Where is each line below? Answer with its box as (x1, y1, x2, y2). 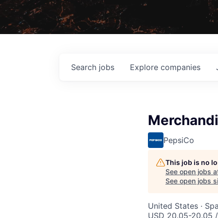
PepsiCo (163, 135, 194, 145)
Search (71, 62, 99, 72)
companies (161, 62, 200, 72)
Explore (130, 62, 161, 72)
